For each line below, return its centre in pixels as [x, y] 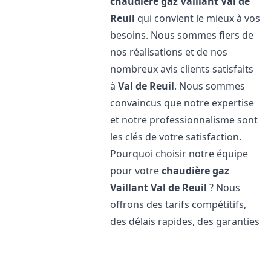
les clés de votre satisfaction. [176, 137]
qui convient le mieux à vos [198, 18]
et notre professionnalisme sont [184, 120]
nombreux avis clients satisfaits [182, 69]
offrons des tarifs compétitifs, [178, 204]
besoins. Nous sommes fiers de [182, 35]
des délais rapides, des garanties [185, 221]
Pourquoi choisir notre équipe [179, 154]
